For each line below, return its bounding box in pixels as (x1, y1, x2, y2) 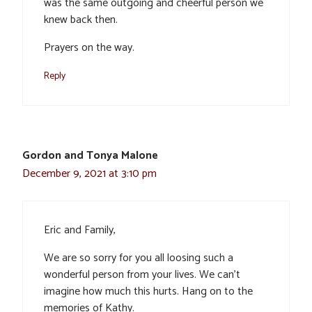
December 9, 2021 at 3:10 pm (22, 164, 157, 184)
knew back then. (44, 10, 118, 30)
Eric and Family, (44, 221, 116, 240)
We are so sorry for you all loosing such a (44, 249, 233, 268)
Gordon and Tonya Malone (22, 146, 158, 166)
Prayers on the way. (44, 38, 134, 58)
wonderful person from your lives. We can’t (44, 265, 240, 285)
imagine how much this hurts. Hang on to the (44, 282, 253, 302)
